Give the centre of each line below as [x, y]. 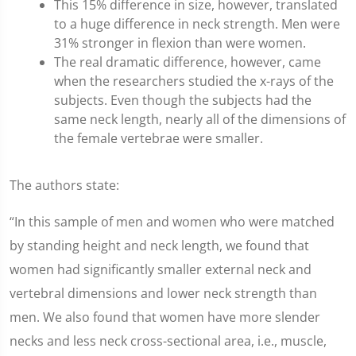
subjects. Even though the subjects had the [183, 100]
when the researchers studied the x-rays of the [194, 81]
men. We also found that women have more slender [165, 317]
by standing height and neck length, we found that [159, 246]
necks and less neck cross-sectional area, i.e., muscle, [168, 341]
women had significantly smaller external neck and [161, 269]
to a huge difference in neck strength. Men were [197, 24]
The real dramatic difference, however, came [188, 62]
